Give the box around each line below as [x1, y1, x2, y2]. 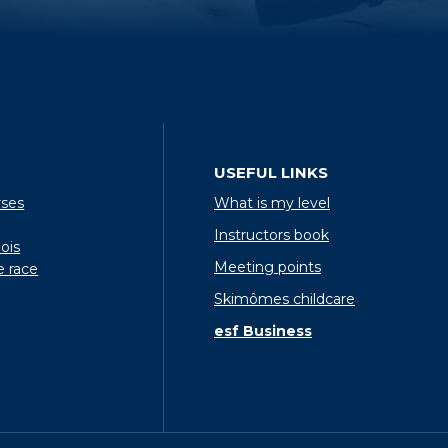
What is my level [213, 193, 330, 212]
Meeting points [213, 257, 321, 276]
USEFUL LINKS [213, 162, 328, 182]
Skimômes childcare [213, 289, 355, 308]
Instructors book [213, 225, 329, 244]
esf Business [213, 321, 312, 340]
